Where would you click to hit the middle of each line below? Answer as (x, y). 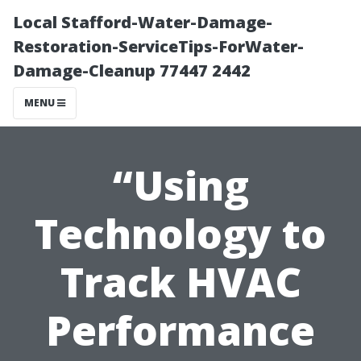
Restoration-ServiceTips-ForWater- (158, 46)
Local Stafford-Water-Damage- (143, 22)
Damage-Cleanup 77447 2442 (132, 71)
